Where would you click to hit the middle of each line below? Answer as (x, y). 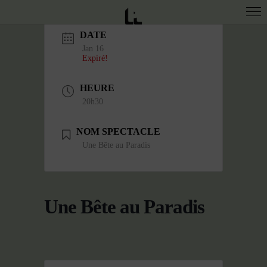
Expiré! (95, 58)
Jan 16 (93, 49)
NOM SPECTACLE (118, 131)
